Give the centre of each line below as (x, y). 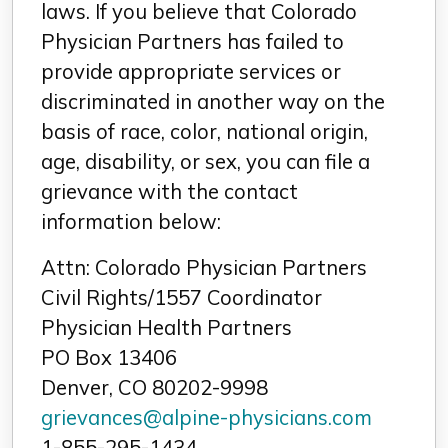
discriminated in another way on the (213, 101)
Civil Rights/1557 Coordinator (181, 297)
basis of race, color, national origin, (204, 131)
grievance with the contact (169, 191)
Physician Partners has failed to (192, 41)
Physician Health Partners (166, 327)
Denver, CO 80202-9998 (154, 387)
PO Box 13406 (109, 357)
